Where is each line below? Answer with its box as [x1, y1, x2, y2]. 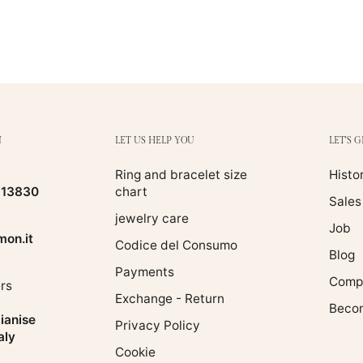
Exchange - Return [114, 291, 224, 307]
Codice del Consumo [114, 237, 237, 254]
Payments [114, 264, 174, 280]
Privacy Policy [114, 318, 200, 334]
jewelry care [114, 211, 189, 227]
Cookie [114, 344, 156, 361]
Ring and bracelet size [114, 167, 247, 183]
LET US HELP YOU [114, 135, 194, 147]
